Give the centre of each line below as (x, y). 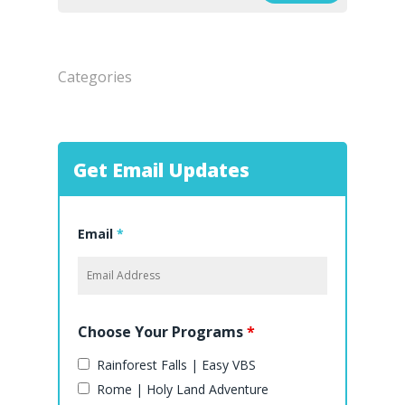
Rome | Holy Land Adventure (183, 389)
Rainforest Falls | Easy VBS (176, 365)
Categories (95, 77)
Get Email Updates (161, 170)
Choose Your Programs (162, 332)
